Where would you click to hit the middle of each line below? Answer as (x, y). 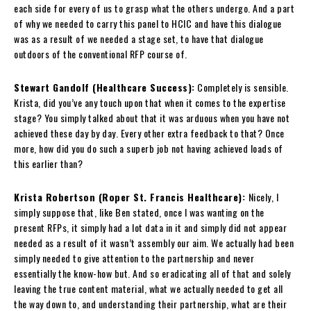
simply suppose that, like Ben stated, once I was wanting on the (139, 212)
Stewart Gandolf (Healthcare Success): (104, 87)
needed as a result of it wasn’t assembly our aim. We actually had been (154, 242)
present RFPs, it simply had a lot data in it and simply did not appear (150, 227)
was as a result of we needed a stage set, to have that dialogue (139, 38)
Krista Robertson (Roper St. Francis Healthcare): (131, 196)
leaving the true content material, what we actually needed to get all (149, 288)
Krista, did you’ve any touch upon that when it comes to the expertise (150, 102)
